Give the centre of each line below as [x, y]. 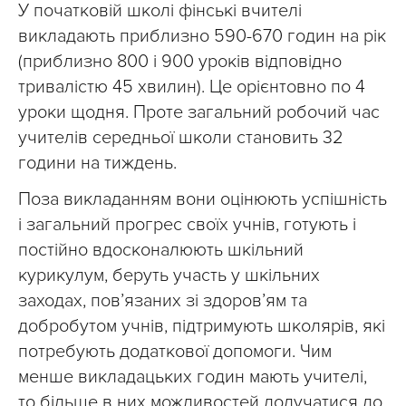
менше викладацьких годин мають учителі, [193, 377]
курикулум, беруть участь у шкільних [169, 276]
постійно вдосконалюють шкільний [161, 251]
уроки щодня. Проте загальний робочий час [199, 113]
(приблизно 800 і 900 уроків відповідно [180, 62]
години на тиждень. [97, 164]
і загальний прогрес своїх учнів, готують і [187, 225]
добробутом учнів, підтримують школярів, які [202, 327]
